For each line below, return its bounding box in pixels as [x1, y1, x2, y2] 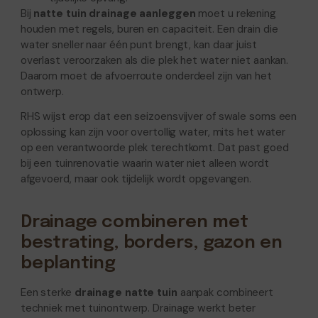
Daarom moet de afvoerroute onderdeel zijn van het [20, 69, 272, 84]
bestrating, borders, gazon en [20, 234, 283, 253]
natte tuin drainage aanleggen [33, 6, 196, 21]
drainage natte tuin [74, 285, 177, 300]
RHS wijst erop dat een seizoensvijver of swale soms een [20, 109, 297, 124]
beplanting [20, 255, 116, 273]
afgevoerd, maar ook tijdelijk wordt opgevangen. [20, 172, 252, 187]
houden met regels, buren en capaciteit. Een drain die [20, 22, 278, 37]
